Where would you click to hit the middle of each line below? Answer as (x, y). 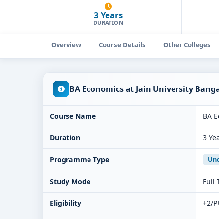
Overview (66, 45)
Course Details (122, 45)
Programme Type (79, 160)
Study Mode (70, 182)
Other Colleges (187, 45)
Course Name (73, 116)
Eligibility (66, 203)
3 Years (108, 15)
